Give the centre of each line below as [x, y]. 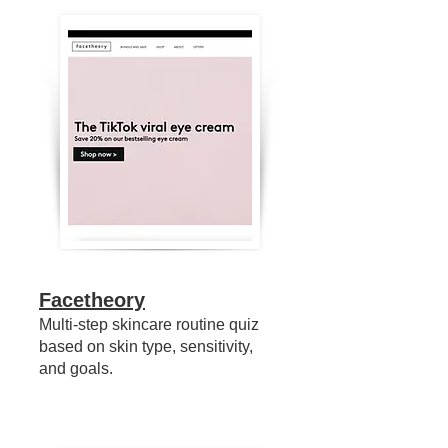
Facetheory [92, 300]
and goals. [76, 368]
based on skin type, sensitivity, [146, 346]
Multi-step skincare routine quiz [149, 324]
